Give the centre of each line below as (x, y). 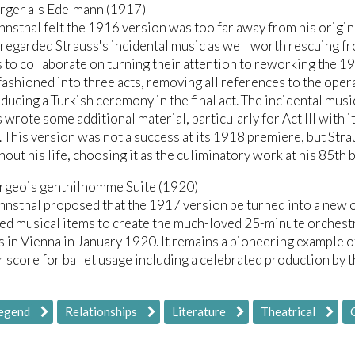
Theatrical (288, 311)
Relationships (101, 311)
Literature (199, 311)
